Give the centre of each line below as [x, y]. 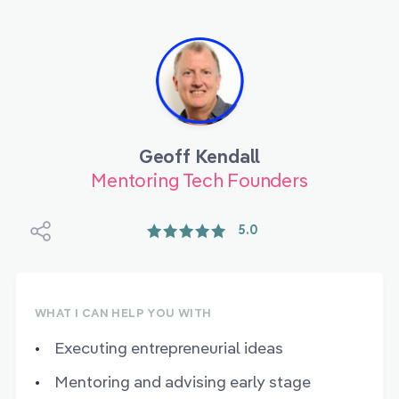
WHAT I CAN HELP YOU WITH [123, 313]
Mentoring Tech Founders [199, 180]
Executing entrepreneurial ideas [169, 348]
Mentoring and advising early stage [183, 381]
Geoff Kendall [199, 156]
